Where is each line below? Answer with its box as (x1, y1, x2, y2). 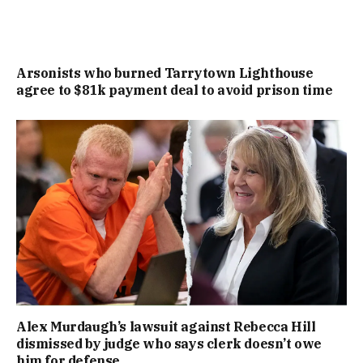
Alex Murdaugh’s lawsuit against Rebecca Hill (16, 318, 316, 335)
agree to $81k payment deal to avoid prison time (16, 81, 333, 98)
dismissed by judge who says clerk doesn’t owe (16, 335, 322, 352)
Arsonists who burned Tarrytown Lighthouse (16, 64, 314, 81)
